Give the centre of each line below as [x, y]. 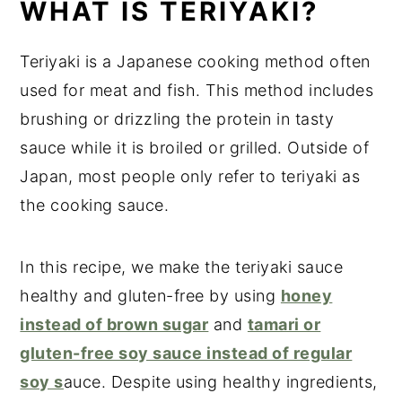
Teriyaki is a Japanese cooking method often [195, 61]
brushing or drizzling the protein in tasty [177, 118]
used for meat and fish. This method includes [197, 90]
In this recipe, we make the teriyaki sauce [182, 267]
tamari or [284, 324]
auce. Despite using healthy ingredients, [220, 381]
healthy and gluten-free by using [150, 295]
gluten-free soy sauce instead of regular [186, 353]
